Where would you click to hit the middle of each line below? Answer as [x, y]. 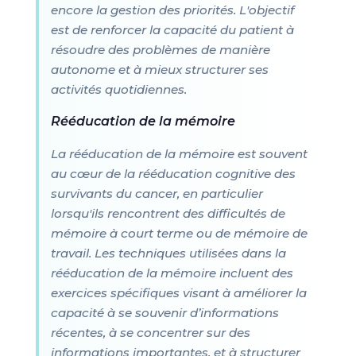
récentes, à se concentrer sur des [150, 333]
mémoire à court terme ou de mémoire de [179, 233]
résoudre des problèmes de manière [160, 50]
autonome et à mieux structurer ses [159, 70]
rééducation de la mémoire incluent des [172, 273]
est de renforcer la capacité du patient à [172, 30]
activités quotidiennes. [118, 89]
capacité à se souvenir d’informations [164, 313]
